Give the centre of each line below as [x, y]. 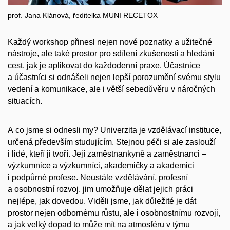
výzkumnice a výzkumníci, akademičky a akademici [101, 165]
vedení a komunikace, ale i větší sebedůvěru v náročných [111, 89]
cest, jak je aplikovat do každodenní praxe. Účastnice [104, 66]
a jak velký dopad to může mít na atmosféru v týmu [99, 224]
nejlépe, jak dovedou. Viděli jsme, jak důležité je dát [102, 201]
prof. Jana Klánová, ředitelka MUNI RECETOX [83, 16]
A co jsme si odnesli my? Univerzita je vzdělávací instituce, [114, 130]
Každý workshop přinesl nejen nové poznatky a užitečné [110, 42]
